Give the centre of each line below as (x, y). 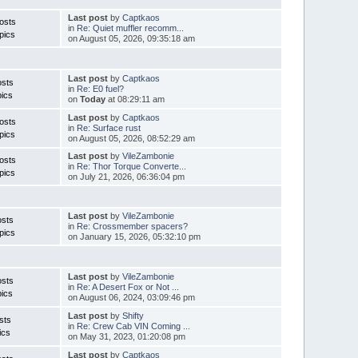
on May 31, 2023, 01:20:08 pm (126, 336)
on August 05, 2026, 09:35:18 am (131, 38)
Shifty (133, 315)
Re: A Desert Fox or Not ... (127, 286)
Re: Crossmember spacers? (132, 226)
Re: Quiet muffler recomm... (130, 28)
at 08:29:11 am (135, 99)
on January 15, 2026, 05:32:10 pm (134, 236)
